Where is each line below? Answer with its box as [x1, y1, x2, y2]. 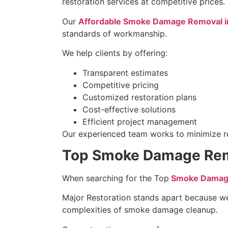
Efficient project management [82, 116, 197, 127]
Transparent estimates [82, 67, 168, 78]
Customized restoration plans [82, 92, 196, 102]
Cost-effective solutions [82, 104, 176, 115]
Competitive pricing [82, 79, 159, 90]
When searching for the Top [62, 173, 169, 183]
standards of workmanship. [62, 28, 167, 39]
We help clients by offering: [62, 48, 167, 59]
